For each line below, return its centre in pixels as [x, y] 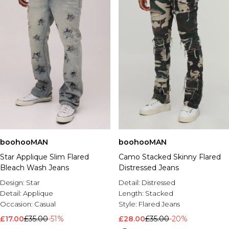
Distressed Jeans [149, 168]
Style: [129, 204]
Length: [132, 193]
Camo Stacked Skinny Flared [170, 157]
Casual [45, 204]
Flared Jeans [159, 204]
